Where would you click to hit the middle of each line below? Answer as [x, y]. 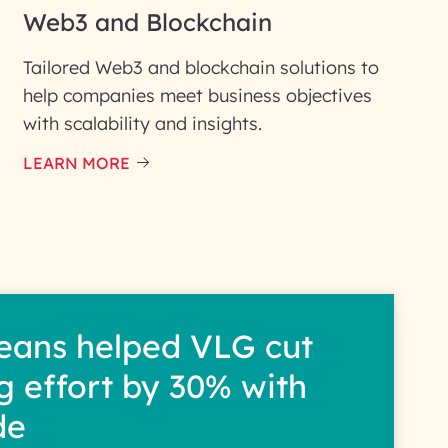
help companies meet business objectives [197, 95]
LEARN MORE [76, 163]
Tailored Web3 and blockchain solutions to [201, 67]
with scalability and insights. [142, 123]
